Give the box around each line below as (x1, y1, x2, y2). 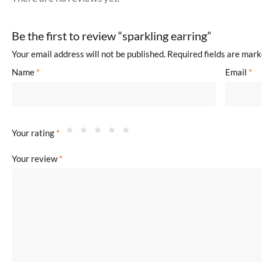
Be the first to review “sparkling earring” (12, 29, 211, 43)
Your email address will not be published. (12, 49, 166, 59)
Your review (12, 153, 59, 164)
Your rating (12, 127, 56, 139)
